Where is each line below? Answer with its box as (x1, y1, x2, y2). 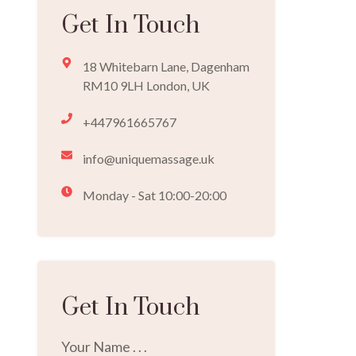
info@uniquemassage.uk (83, 151, 215, 167)
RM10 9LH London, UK (83, 78, 211, 94)
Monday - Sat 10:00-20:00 (83, 188, 227, 203)
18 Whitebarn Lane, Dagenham (83, 59, 250, 75)
